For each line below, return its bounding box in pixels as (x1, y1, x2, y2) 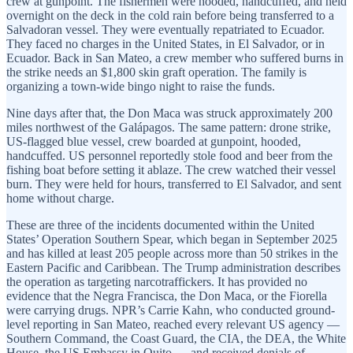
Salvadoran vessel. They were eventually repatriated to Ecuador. (6, 23, 325, 37)
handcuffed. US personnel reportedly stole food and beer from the (6, 149, 333, 163)
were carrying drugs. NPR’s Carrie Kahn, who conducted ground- (6, 303, 335, 318)
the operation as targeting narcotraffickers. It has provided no (6, 275, 307, 289)
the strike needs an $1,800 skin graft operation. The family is (6, 65, 307, 80)
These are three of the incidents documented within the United (6, 218, 314, 232)
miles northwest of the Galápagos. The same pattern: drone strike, (6, 121, 331, 135)
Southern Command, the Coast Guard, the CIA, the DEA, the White (6, 332, 346, 346)
